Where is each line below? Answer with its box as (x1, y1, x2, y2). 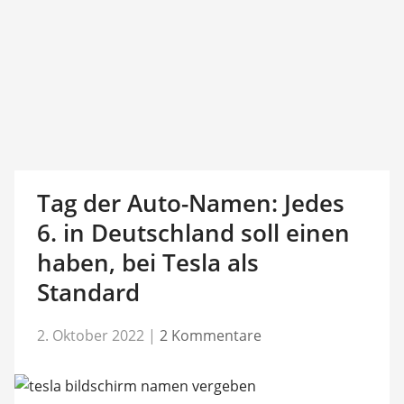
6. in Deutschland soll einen (36, 216, 350, 249)
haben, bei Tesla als (36, 246, 259, 279)
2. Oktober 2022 (36, 325, 144, 345)
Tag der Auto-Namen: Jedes (36, 187, 344, 219)
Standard (36, 276, 140, 308)
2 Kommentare (159, 325, 262, 345)
